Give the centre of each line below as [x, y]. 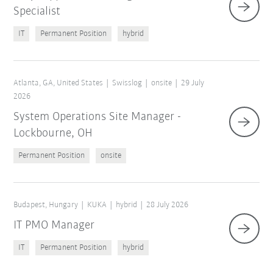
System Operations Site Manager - [97, 117]
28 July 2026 [168, 205]
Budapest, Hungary [46, 205]
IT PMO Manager [54, 226]
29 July [193, 83]
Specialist [37, 12]
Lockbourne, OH [53, 134]
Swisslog [127, 83]
